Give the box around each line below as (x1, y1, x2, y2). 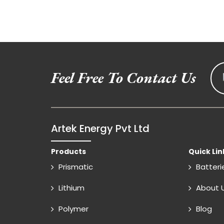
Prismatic (58, 161, 93, 172)
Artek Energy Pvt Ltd (51, 121, 149, 136)
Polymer (58, 203, 88, 214)
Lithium (58, 182, 84, 193)
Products (51, 146, 86, 157)
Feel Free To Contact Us (51, 68, 196, 88)
